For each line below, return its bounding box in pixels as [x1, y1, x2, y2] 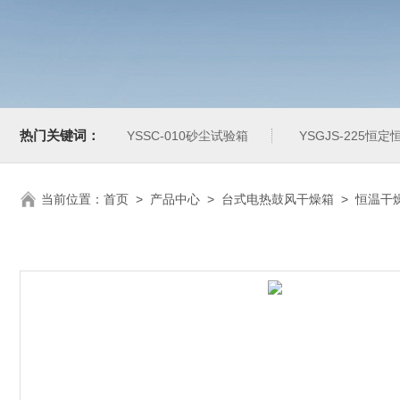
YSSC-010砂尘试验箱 [127, 129, 248, 143]
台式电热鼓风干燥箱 [221, 192, 334, 206]
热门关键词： [20, 128, 100, 143]
